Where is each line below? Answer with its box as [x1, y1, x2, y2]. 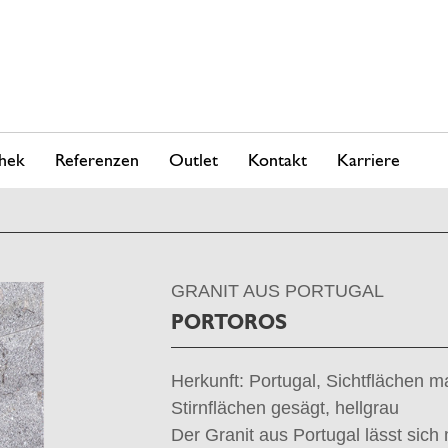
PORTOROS [170, 310, 287, 334]
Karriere [337, 148, 400, 170]
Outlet [169, 148, 218, 170]
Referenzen [55, 148, 139, 170]
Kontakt [248, 148, 307, 170]
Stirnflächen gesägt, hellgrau [170, 398, 399, 418]
